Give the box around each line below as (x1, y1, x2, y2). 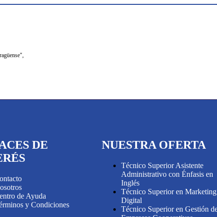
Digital (121, 196, 142, 204)
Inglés (121, 178, 140, 187)
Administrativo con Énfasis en (121, 170, 214, 178)
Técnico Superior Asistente (121, 161, 204, 170)
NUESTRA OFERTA (102, 138, 206, 151)
